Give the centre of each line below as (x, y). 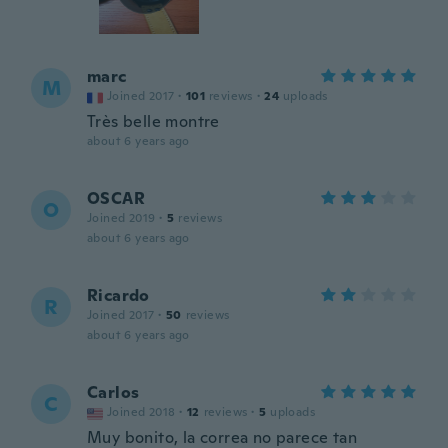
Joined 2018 (141, 412)
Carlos (113, 392)
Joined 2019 (121, 218)
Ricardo (118, 295)
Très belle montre (153, 121)
